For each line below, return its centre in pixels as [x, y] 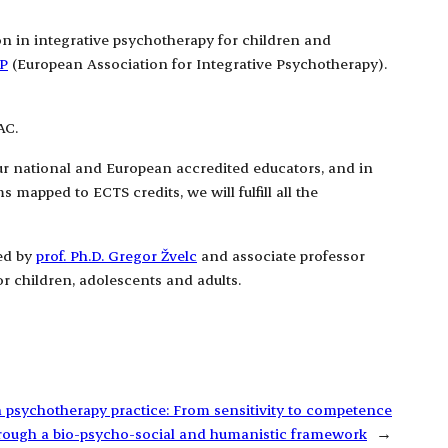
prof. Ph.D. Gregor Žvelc [116, 256]
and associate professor [281, 256]
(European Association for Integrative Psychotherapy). [197, 64]
